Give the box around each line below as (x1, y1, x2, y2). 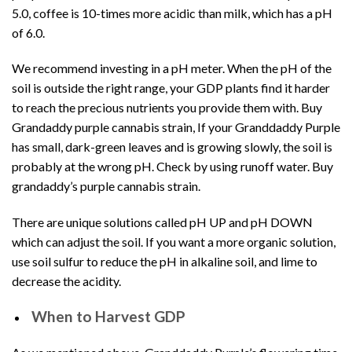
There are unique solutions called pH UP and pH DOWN (12, 214, 313, 230)
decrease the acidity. (12, 273, 121, 289)
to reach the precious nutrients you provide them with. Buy (12, 100, 322, 115)
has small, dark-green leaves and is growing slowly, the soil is (12, 139, 332, 155)
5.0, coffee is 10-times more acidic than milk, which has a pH (12, 5, 332, 20)
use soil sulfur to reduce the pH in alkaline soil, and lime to (12, 254, 317, 269)
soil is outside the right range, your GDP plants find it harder (12, 80, 330, 96)
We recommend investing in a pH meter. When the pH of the (12, 60, 332, 76)
